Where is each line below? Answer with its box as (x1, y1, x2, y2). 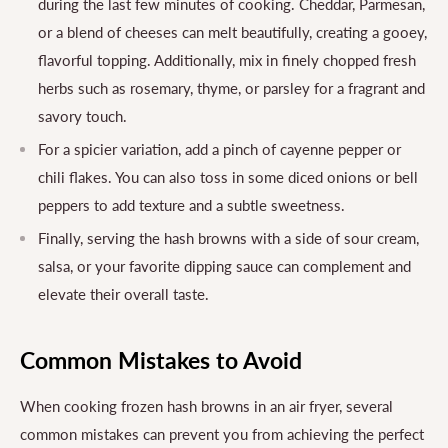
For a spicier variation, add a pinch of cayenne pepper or (38, 139, 401, 158)
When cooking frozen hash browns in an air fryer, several (20, 397, 393, 416)
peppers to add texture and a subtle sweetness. (38, 195, 345, 214)
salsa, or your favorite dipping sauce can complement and (38, 256, 411, 275)
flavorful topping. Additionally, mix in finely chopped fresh (38, 50, 416, 69)
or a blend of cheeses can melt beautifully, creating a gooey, (38, 22, 427, 41)
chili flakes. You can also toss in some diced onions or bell (38, 167, 418, 186)
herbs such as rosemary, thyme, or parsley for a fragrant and (38, 78, 425, 97)
